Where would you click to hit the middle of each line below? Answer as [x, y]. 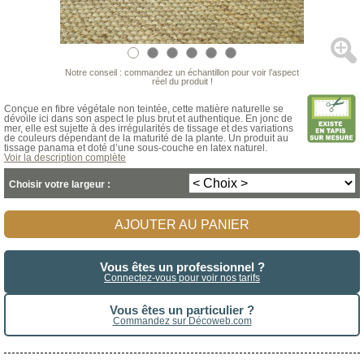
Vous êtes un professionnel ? [182, 267]
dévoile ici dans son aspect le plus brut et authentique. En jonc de [148, 119]
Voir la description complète [65, 158]
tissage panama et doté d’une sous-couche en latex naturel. [136, 148]
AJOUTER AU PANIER [182, 225]
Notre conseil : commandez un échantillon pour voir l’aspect [182, 72]
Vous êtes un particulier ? [182, 310]
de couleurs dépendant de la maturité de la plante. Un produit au [146, 138]
